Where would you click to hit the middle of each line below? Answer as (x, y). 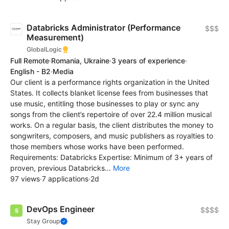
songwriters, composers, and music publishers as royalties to (112, 135)
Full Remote (30, 60)
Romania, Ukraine (80, 60)
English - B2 (30, 71)
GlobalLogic (44, 50)
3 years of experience (148, 60)
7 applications (65, 178)
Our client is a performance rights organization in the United (110, 82)
